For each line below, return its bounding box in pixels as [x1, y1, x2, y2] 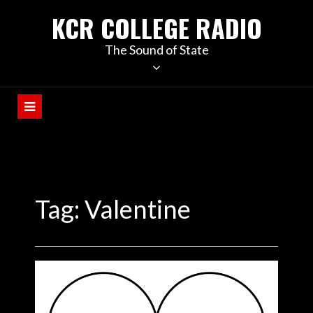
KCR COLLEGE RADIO [51, 9, 262, 46]
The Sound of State [104, 42, 209, 57]
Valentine [85, 194, 191, 224]
